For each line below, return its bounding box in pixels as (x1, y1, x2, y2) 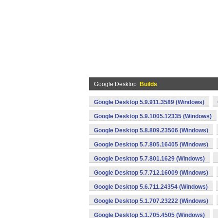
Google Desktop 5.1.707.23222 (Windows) (94, 198, 208, 204)
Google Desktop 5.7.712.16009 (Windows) (94, 169, 208, 176)
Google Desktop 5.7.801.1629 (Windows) (94, 155, 205, 162)
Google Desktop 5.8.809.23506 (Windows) (94, 127, 208, 134)
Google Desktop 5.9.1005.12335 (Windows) (94, 113, 212, 120)
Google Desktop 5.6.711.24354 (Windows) (94, 183, 208, 190)
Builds (140, 81, 157, 88)
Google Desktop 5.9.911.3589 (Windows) (94, 99, 204, 106)
